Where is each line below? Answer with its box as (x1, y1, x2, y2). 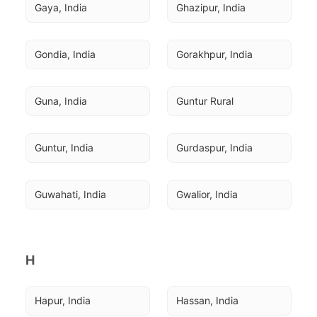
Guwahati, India (35, 188, 106, 200)
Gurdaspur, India (176, 142, 253, 154)
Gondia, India (35, 48, 96, 60)
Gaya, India (35, 1, 87, 13)
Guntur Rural (176, 95, 234, 107)
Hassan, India (176, 294, 238, 306)
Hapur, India (35, 294, 91, 306)
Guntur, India (35, 142, 93, 154)
